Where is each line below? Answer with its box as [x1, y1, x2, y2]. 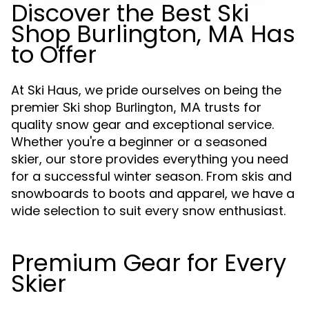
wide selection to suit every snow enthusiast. [11, 202, 286, 219]
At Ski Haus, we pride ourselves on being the [11, 81, 281, 99]
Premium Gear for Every [11, 246, 286, 279]
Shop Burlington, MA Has [11, 17, 295, 50]
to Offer [11, 38, 97, 71]
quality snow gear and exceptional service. [11, 116, 274, 133]
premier [11, 99, 63, 116]
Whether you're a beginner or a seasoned [11, 133, 267, 150]
